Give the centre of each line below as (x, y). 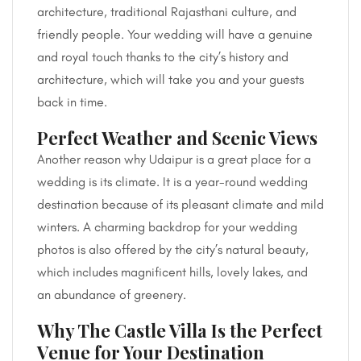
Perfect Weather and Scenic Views (177, 137)
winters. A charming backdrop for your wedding (167, 226)
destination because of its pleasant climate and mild (180, 204)
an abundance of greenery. (112, 294)
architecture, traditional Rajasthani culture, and (167, 11)
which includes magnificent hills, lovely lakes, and (172, 272)
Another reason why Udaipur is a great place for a (174, 159)
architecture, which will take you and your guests (170, 79)
